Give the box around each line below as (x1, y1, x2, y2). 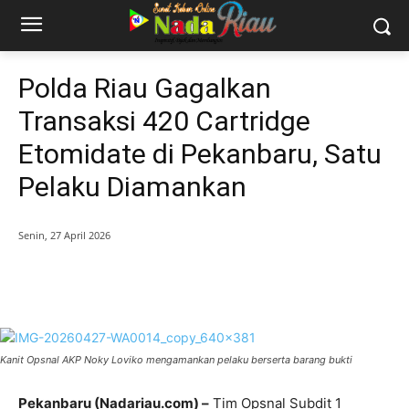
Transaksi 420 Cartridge (18, 105, 310, 137)
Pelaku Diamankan (18, 171, 246, 203)
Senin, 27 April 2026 (18, 228, 110, 243)
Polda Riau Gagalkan (18, 72, 271, 104)
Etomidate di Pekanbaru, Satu (18, 138, 382, 170)
